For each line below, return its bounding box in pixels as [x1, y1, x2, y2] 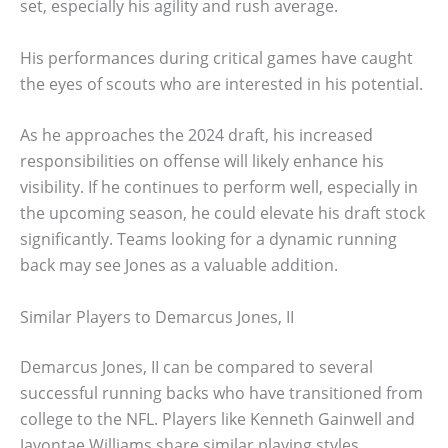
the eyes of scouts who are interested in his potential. [20, 72, 423, 95]
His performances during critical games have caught [20, 46, 413, 69]
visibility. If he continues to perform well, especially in [20, 176, 418, 199]
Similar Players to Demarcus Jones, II [20, 305, 294, 328]
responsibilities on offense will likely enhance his [20, 150, 384, 173]
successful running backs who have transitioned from [20, 381, 423, 404]
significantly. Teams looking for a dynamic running [20, 228, 397, 251]
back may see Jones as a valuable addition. [20, 254, 338, 277]
